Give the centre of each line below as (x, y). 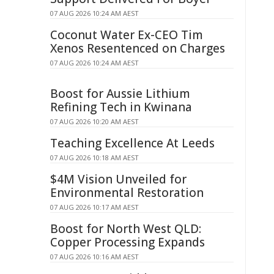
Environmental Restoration (127, 193)
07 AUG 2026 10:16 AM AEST (94, 257)
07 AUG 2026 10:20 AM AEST (94, 121)
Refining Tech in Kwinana (121, 107)
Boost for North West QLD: (126, 229)
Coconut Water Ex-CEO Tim (127, 35)
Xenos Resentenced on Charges (138, 48)
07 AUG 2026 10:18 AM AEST (94, 157)
